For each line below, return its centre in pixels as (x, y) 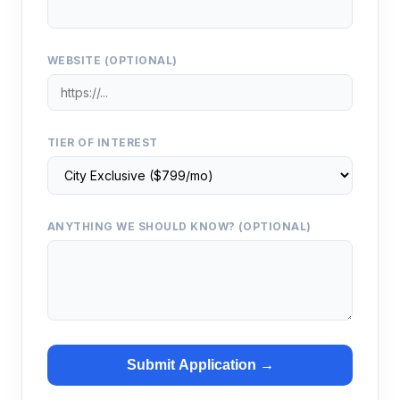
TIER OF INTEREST (103, 142)
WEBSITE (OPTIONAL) (112, 60)
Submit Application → (200, 365)
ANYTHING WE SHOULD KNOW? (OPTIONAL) (179, 226)
